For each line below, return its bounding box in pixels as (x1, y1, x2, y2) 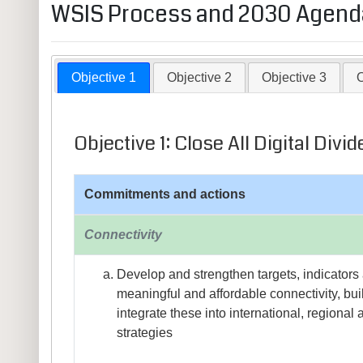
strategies (117, 326, 173, 340)
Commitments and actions (84, 187, 246, 202)
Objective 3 (261, 70, 327, 85)
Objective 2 (166, 70, 232, 85)
